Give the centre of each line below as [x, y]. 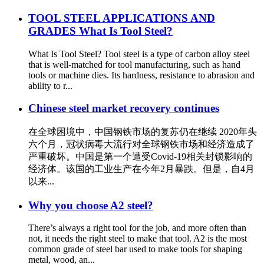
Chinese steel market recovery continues [124, 108]
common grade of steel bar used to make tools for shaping [135, 249]
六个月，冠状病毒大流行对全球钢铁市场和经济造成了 [141, 144]
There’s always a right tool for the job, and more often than [137, 228]
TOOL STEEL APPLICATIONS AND [122, 18]
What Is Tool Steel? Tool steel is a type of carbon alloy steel [139, 54]
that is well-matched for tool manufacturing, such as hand [134, 64]
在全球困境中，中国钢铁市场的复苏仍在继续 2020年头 [143, 131]
